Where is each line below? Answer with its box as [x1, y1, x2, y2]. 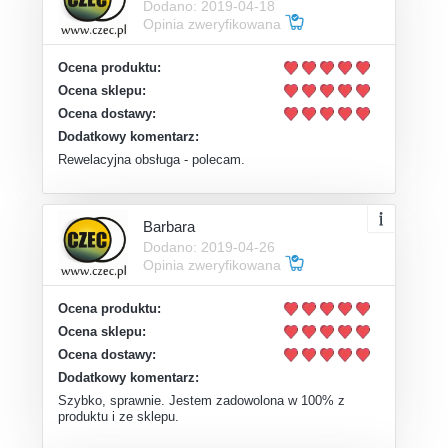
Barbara [143, 218, 195, 236]
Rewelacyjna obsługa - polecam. [58, 152, 245, 168]
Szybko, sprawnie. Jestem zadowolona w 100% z [58, 393, 345, 409]
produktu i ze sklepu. [58, 409, 179, 425]
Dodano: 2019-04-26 [143, 239, 275, 256]
